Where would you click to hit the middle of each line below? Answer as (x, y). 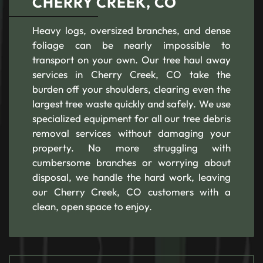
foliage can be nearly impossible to (131, 45)
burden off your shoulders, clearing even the (131, 89)
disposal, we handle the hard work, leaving (131, 177)
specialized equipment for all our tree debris (131, 118)
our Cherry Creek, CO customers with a (131, 192)
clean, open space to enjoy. (92, 206)
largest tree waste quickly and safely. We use (131, 104)
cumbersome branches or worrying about (131, 162)
